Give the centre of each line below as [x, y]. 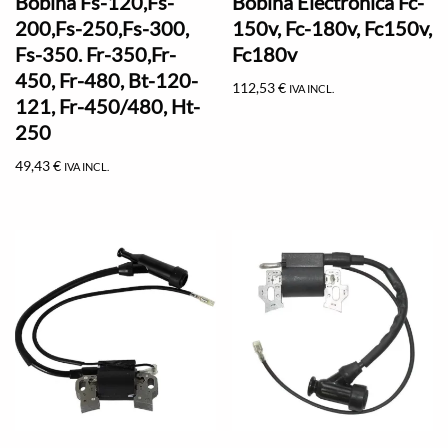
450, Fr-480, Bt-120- [106, 79]
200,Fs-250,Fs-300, [102, 27]
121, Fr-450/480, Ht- [107, 105]
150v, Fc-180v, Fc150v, [332, 27]
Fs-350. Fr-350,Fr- [95, 53]
